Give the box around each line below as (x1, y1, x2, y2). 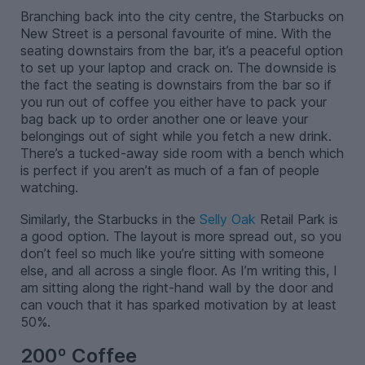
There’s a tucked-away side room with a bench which (20, 144, 344, 161)
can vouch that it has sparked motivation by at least (20, 296, 336, 313)
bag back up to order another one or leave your (20, 110, 308, 127)
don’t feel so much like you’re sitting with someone (20, 244, 324, 262)
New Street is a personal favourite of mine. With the (20, 24, 332, 42)
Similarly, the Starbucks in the (20, 210, 200, 227)
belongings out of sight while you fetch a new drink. (20, 127, 332, 144)
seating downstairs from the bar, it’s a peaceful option (20, 42, 343, 59)
